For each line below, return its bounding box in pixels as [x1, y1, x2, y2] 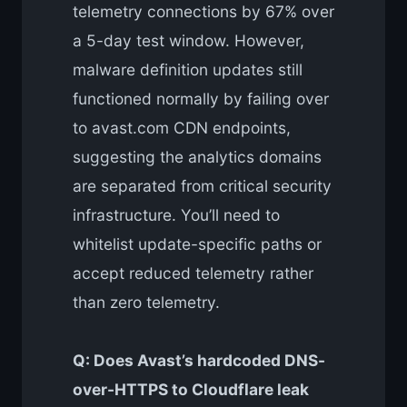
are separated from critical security [73, 176, 332, 196]
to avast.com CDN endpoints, [73, 118, 291, 138]
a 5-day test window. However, [73, 31, 304, 51]
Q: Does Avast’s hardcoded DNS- [73, 351, 325, 371]
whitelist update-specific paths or [73, 234, 322, 254]
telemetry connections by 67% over [73, 2, 334, 22]
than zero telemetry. [73, 293, 220, 313]
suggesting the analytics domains [73, 147, 322, 167]
